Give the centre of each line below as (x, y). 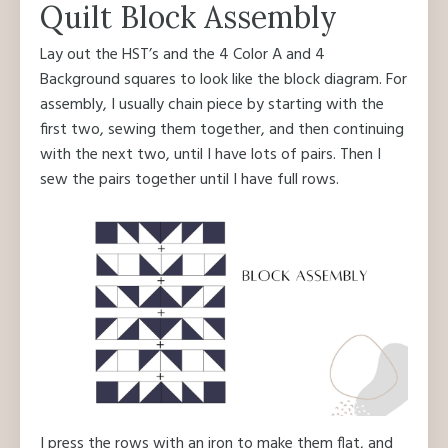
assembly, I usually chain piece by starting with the (212, 105)
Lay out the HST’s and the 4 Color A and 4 (182, 55)
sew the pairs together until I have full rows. (189, 180)
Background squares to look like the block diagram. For (223, 80)
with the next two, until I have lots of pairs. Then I (210, 155)
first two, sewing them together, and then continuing (222, 130)
